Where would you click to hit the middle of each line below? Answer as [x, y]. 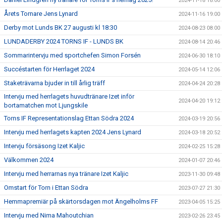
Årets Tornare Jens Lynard [41, 14]
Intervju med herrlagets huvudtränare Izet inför [69, 97]
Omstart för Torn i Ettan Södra [46, 188]
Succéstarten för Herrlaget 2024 [49, 69]
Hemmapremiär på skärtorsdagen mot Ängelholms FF [81, 202]
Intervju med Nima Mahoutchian [49, 216]
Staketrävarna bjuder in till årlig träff [55, 83]
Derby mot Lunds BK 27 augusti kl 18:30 [60, 28]
